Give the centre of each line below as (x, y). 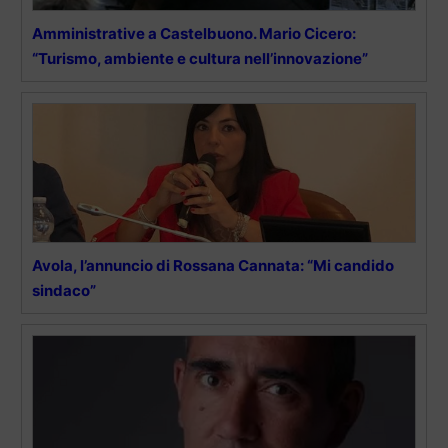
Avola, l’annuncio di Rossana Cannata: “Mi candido (213, 266)
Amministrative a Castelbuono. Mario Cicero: (194, 34)
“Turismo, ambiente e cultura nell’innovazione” (200, 59)
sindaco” (64, 291)
